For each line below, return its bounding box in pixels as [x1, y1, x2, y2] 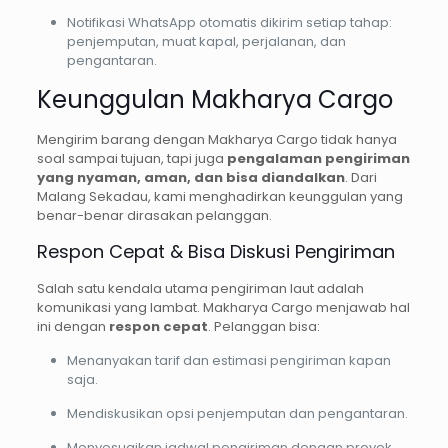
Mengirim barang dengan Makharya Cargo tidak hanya [36, 130, 397, 150]
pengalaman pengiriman [226, 149, 410, 169]
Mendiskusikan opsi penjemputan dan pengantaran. [66, 404, 408, 424]
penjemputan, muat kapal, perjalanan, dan [66, 32, 346, 52]
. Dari [344, 168, 377, 188]
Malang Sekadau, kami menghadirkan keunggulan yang [36, 187, 403, 207]
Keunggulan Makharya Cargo [36, 83, 393, 117]
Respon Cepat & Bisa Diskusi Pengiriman [36, 239, 395, 265]
